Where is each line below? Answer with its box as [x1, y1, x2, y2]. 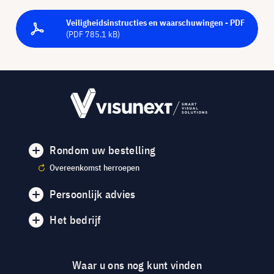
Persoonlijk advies [50, 187, 136, 202]
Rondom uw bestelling [50, 143, 156, 158]
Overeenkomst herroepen [50, 162, 140, 174]
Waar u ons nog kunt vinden [72, 258, 202, 273]
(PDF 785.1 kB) [66, 28, 120, 40]
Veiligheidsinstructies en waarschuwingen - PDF [66, 17, 245, 28]
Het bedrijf [50, 213, 102, 228]
